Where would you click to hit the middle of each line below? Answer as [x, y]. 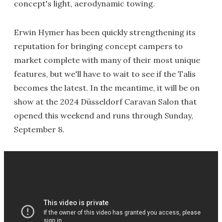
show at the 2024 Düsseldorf [68, 101]
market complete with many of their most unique [107, 60]
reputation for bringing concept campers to [98, 46]
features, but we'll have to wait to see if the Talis [105, 74]
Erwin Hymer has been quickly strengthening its [105, 32]
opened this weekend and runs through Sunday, [104, 115]
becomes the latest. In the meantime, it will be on [107, 87]
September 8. [39, 129]
